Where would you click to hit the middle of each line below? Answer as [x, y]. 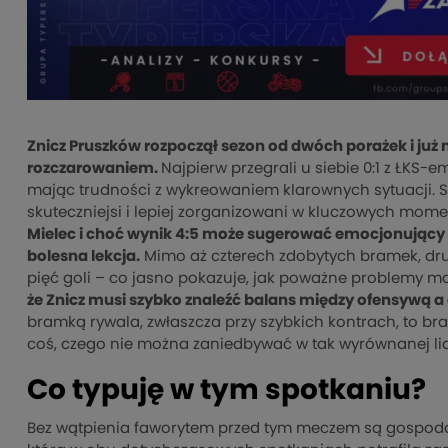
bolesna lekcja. [83, 256]
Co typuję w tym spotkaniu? [226, 390]
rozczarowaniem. [94, 168]
